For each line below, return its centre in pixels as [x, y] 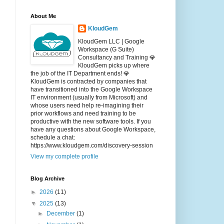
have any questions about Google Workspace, [93, 130]
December [61, 214]
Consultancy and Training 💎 [116, 58]
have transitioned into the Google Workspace [91, 90]
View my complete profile [64, 157]
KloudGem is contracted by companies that [88, 82]
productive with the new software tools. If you [90, 122]
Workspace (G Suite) [106, 50]
